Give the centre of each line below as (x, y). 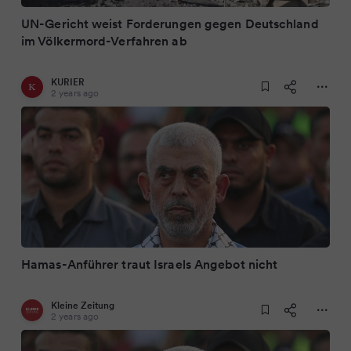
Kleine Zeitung (83, 305)
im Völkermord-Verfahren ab (104, 41)
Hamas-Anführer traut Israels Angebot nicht (150, 264)
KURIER (68, 82)
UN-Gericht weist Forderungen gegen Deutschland (170, 24)
